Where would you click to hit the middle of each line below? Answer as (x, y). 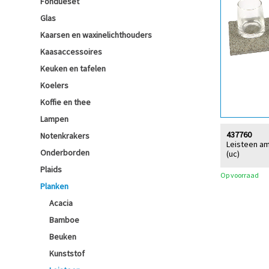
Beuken (63, 237)
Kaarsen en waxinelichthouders (96, 35)
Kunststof (67, 253)
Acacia (61, 203)
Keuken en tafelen (73, 68)
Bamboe (64, 220)
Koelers (54, 85)
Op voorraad (240, 175)
